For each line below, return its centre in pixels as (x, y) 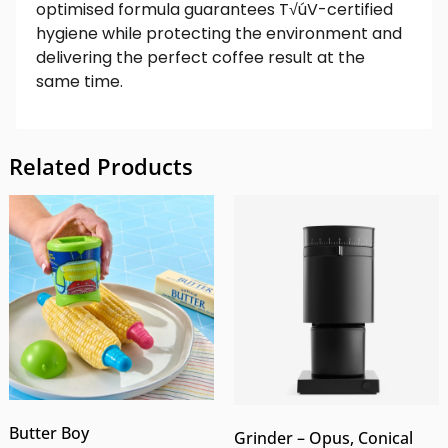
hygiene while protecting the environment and (219, 34)
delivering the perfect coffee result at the (200, 58)
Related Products (100, 165)
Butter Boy (48, 432)
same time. (79, 82)
